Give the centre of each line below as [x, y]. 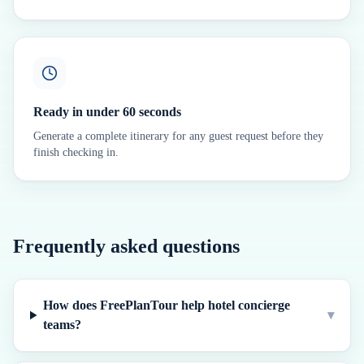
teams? [63, 325]
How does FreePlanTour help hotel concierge [167, 305]
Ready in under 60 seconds [107, 112]
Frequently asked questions [126, 246]
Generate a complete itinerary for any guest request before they [178, 136]
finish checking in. [76, 152]
